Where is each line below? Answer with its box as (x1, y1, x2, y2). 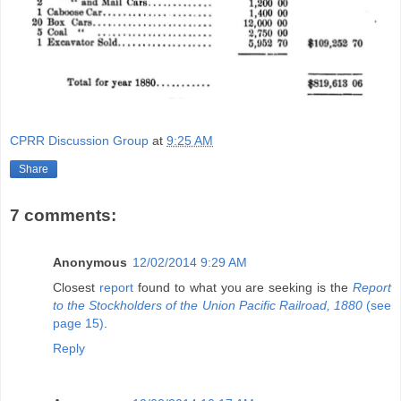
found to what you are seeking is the (132, 279, 354, 294)
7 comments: (10, 206, 116, 226)
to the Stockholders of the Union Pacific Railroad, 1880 (53, 297, 363, 312)
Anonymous (53, 254, 127, 269)
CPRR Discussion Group (10, 132, 149, 148)
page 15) (53, 315, 104, 330)
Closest (53, 279, 99, 294)
